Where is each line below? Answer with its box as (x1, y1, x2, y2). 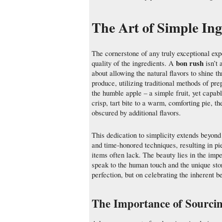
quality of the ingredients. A (92, 58, 176, 68)
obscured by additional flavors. (92, 108, 181, 118)
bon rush (176, 58, 204, 69)
